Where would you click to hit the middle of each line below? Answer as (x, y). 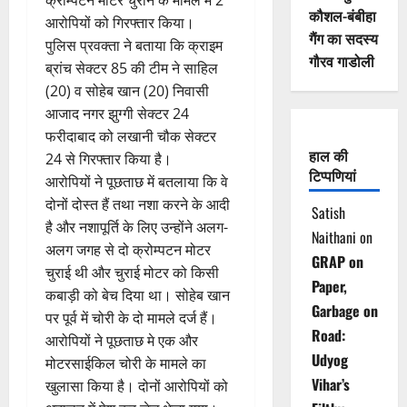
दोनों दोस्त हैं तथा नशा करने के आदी (138, 204)
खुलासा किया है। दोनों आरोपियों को (137, 386)
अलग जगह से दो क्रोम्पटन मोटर (128, 249)
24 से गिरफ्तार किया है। (109, 159)
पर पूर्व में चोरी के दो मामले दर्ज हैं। (131, 318)
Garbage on (344, 311)
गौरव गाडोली (341, 61)
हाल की (328, 156)
